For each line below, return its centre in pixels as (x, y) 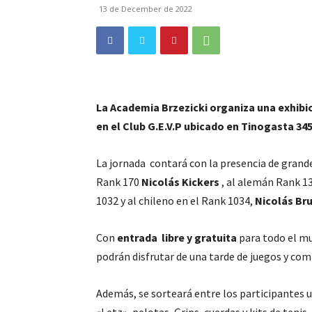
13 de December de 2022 (146, 9)
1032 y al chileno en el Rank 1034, (174, 201)
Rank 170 (119, 182)
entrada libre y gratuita (177, 237)
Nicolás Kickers (180, 182)
